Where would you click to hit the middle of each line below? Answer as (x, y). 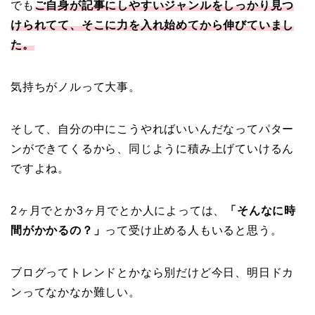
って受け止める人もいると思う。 (194, 231)
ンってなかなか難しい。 (76, 292)
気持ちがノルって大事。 (76, 87)
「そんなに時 (261, 211)
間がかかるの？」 (58, 231)
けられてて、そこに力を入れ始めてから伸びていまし (153, 25)
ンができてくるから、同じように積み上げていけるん (153, 149)
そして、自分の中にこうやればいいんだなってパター (153, 129)
